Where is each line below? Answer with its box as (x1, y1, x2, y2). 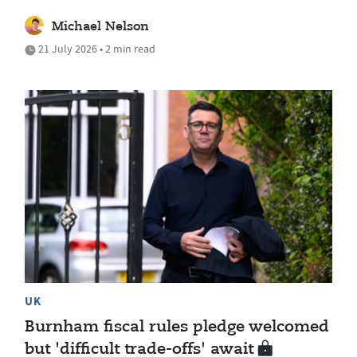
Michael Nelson (52, 21, 149, 34)
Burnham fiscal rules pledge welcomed (25, 318, 329, 335)
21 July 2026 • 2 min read (36, 41, 155, 57)
